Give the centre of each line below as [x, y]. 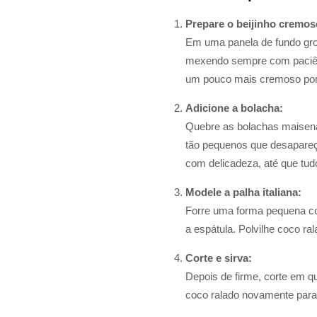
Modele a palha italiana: [243, 192]
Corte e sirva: [219, 258]
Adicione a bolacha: [234, 108]
